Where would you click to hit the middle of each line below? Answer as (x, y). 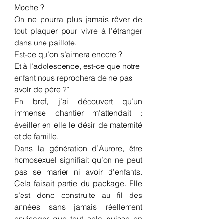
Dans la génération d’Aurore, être (78, 148)
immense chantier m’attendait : (78, 113)
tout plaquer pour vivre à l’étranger (78, 31)
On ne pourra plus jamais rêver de (78, 19)
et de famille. (36, 136)
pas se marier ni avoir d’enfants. (78, 172)
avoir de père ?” (42, 89)
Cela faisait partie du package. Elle (78, 183)
